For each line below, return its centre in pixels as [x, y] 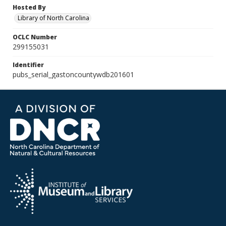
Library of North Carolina [53, 18]
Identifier [28, 65]
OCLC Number [35, 37]
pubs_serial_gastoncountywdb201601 [73, 74]
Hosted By [29, 7]
